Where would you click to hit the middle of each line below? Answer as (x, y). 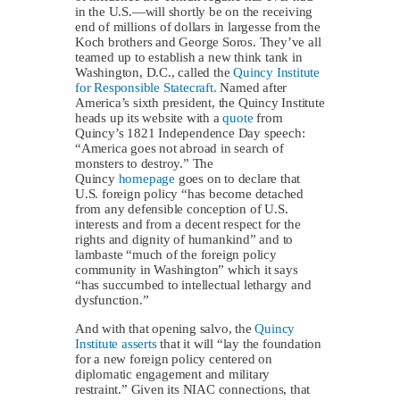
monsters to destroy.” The (145, 163)
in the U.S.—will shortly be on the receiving (194, 11)
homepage (147, 178)
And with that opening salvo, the (165, 328)
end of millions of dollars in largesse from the (198, 26)
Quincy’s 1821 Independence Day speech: (190, 133)
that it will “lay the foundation (239, 343)
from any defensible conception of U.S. (182, 208)
